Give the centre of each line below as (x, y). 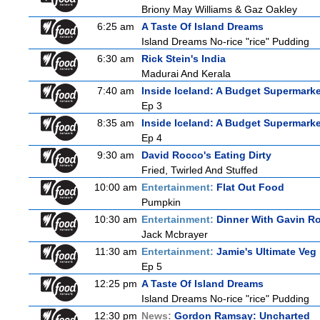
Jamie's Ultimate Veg (266, 251)
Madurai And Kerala (186, 74)
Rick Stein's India (184, 59)
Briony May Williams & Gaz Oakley (219, 9)
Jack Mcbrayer (175, 234)
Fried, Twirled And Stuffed (200, 170)
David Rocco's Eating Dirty (206, 155)
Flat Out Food (250, 187)
